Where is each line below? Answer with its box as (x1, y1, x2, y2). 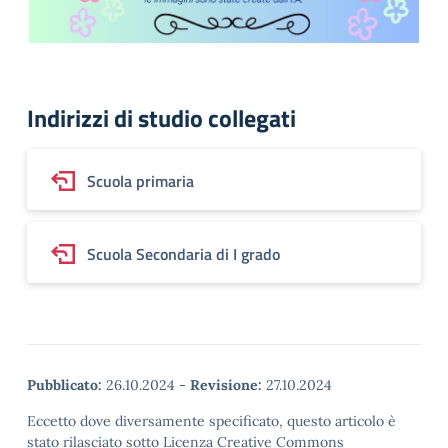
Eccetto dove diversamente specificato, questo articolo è (27, 412, 396, 430)
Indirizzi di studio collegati (27, 100, 296, 136)
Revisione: (190, 376, 262, 394)
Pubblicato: (27, 376, 102, 394)
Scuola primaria (87, 169, 194, 193)
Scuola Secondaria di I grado (87, 242, 280, 266)
